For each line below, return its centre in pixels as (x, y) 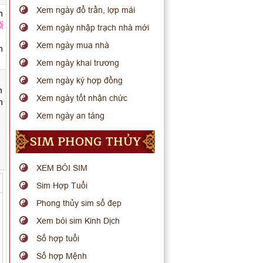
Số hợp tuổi (58, 238)
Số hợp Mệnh (62, 256)
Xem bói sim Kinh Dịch (78, 221)
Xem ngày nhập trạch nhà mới (93, 28)
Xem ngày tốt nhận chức (82, 98)
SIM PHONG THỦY (85, 142)
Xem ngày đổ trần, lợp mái (86, 10)
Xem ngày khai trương (78, 63)
